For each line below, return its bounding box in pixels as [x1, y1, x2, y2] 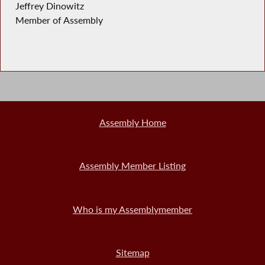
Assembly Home [99, 117, 166, 129]
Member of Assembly [15, 14, 103, 26]
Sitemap [115, 247, 150, 259]
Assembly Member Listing [79, 160, 186, 172]
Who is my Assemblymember [73, 203, 192, 215]
